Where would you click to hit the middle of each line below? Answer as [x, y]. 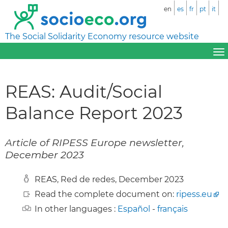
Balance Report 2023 [94, 112]
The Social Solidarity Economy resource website [102, 36]
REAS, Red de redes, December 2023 [109, 179]
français [173, 209]
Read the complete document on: [105, 194]
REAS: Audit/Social [84, 91]
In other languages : [76, 209]
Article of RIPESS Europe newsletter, [95, 142]
